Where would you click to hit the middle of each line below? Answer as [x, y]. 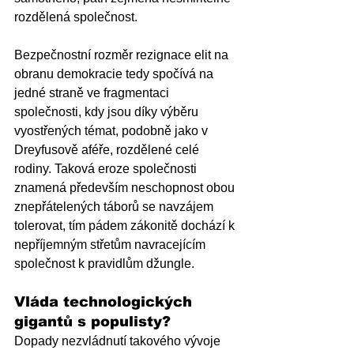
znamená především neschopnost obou [126, 187]
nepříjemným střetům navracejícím [111, 244]
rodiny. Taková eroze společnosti [107, 168]
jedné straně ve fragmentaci [93, 92]
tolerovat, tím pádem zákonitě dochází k [126, 225]
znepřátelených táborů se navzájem [115, 206]
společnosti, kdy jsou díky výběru [108, 111]
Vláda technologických [105, 301]
